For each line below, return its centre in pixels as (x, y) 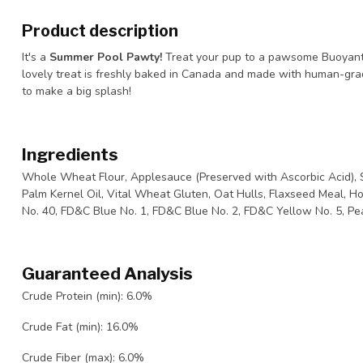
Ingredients (70, 154)
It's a (36, 57)
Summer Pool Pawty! (107, 57)
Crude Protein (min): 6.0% (89, 297)
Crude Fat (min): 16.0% (82, 327)
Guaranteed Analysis (107, 274)
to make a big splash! (77, 91)
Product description (100, 31)
